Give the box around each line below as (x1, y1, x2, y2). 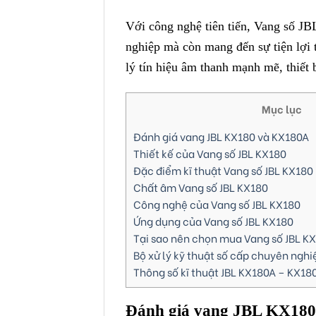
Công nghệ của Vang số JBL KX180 (133, 195, 300, 212)
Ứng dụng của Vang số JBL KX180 (133, 212, 293, 229)
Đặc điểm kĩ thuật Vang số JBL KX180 (133, 162, 313, 178)
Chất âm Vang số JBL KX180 (133, 178, 268, 195)
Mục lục (261, 100, 302, 116)
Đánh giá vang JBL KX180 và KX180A (133, 128, 309, 144)
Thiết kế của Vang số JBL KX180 (133, 145, 286, 161)
